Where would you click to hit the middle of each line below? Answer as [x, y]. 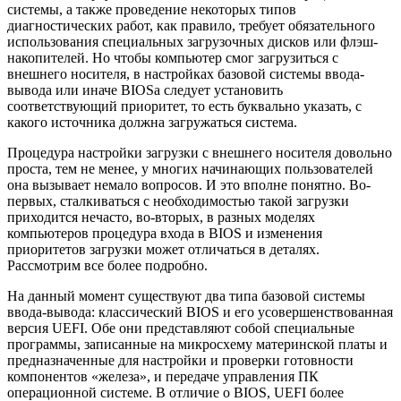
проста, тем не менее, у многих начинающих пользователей [190, 169]
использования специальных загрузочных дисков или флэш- [192, 42]
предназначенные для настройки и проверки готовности [180, 361]
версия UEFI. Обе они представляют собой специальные [181, 328]
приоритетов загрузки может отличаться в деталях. [163, 250]
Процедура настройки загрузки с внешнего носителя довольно [200, 153]
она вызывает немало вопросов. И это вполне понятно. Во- [189, 185]
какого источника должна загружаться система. [152, 123]
